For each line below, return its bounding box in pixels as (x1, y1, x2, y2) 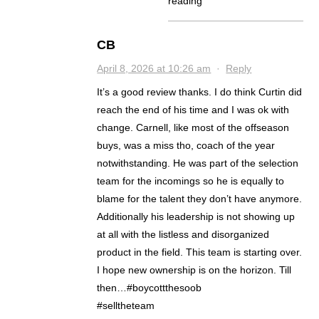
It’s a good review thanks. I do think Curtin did (97, 86, 303, 98)
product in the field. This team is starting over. (97, 246, 303, 258)
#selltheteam (97, 300, 155, 312)
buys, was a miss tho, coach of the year (97, 140, 276, 152)
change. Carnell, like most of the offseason (97, 122, 290, 134)
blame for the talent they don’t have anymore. (97, 193, 303, 205)
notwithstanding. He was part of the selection (97, 157, 299, 169)
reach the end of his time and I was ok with (97, 104, 290, 116)
